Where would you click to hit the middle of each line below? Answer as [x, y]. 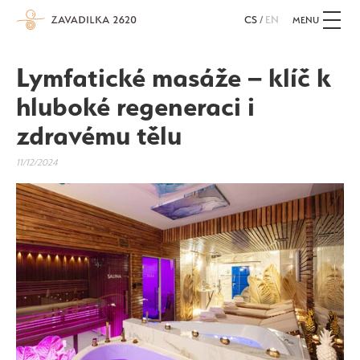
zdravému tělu [99, 135]
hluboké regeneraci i [135, 106]
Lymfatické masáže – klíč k [174, 77]
